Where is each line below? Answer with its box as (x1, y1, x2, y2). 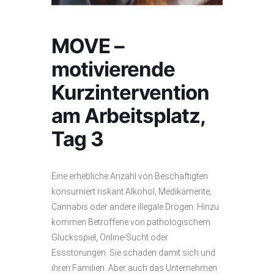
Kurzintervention (51, 80, 209, 105)
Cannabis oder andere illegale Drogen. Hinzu (51, 202, 219, 212)
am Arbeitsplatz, (51, 103, 205, 128)
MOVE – (51, 34, 124, 58)
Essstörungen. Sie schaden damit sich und (51, 248, 215, 257)
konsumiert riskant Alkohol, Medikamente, (51, 187, 212, 196)
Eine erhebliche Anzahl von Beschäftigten (51, 171, 208, 181)
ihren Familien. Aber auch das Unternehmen (51, 263, 217, 273)
